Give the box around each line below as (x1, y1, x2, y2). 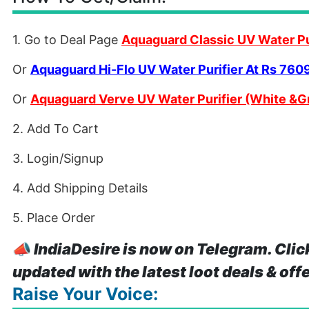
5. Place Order (12, 210, 95, 225)
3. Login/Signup (12, 151, 103, 166)
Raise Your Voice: (12, 283, 158, 304)
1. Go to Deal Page (12, 32, 121, 47)
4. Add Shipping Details (12, 181, 148, 195)
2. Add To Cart (12, 121, 99, 136)
